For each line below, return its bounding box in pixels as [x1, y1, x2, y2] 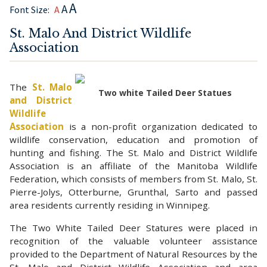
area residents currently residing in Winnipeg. [10, 198, 212, 211]
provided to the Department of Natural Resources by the [10, 247, 257, 260]
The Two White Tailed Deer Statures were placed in [10, 221, 257, 234]
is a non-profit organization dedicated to [64, 120, 257, 132]
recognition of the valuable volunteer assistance [10, 234, 257, 247]
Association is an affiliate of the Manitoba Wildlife [10, 159, 257, 172]
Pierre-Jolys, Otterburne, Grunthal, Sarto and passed [10, 185, 257, 198]
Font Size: [10, 4, 49, 16]
